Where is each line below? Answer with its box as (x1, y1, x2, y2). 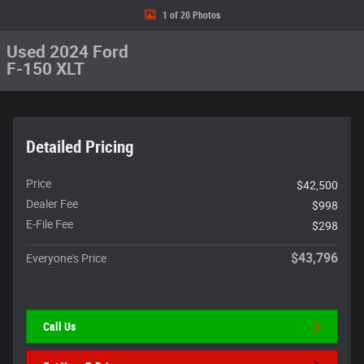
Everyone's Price (26, 252, 106, 265)
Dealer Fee (26, 197, 78, 210)
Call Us (43, 319, 76, 333)
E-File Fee (26, 218, 73, 231)
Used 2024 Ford (6, 42, 128, 62)
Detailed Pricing (26, 137, 134, 157)
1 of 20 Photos (162, 9, 220, 21)
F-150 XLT (6, 59, 84, 79)
